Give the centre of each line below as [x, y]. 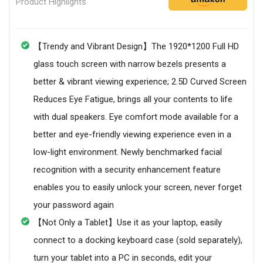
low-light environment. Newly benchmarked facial [128, 152]
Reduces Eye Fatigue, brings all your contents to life [133, 100]
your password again [74, 205]
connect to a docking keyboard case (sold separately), [138, 240]
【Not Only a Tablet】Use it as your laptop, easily [128, 223]
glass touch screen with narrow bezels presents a [130, 64]
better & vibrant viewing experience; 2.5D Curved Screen [140, 82]
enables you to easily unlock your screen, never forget [138, 188]
